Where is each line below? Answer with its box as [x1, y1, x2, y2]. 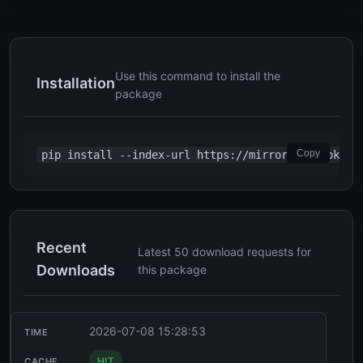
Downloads [36, 262, 115, 279]
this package [138, 263, 207, 276]
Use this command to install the [115, 69, 280, 83]
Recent [36, 239, 87, 256]
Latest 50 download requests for [138, 245, 312, 258]
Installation [36, 75, 115, 92]
